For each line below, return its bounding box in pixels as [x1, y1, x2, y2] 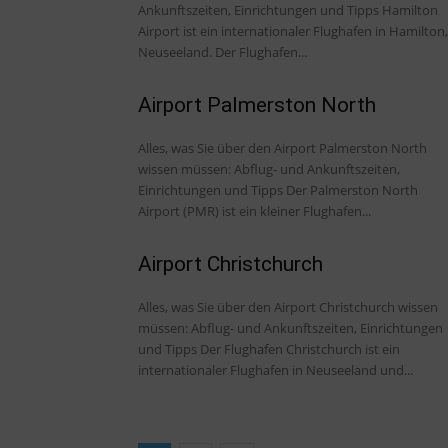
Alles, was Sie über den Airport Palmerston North [138, 138, 427, 157]
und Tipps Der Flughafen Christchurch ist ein [138, 339, 200, 358]
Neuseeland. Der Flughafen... [138, 42, 307, 61]
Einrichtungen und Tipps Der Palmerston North [138, 180, 286, 199]
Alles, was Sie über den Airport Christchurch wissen [138, 297, 438, 316]
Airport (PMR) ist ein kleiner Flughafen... [138, 201, 371, 220]
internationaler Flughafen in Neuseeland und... [138, 360, 413, 379]
